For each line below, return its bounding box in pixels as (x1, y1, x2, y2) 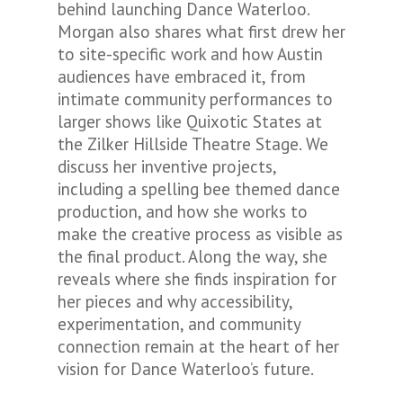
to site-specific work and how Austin (58, 43, 323, 65)
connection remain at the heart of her (58, 336, 339, 357)
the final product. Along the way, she (58, 246, 327, 267)
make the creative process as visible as (58, 223, 343, 245)
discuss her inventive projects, (58, 156, 276, 177)
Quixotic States (186, 111, 301, 132)
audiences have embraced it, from (58, 66, 306, 87)
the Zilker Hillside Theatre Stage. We (58, 133, 328, 155)
